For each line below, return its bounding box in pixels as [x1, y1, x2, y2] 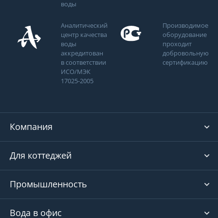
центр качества [61, 31, 107, 38]
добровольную [163, 49, 209, 57]
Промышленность [10, 179, 87, 189]
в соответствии [61, 58, 106, 66]
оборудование [163, 31, 207, 38]
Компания [10, 121, 53, 132]
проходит [163, 40, 192, 48]
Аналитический [61, 21, 108, 29]
